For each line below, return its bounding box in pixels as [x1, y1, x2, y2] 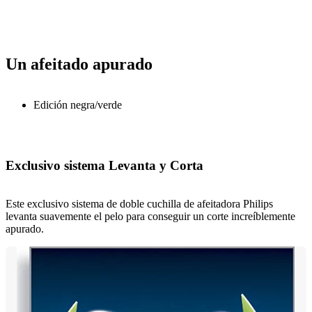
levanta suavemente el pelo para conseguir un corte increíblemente [6, 210, 295, 222]
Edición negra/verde [33, 99, 122, 111]
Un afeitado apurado [6, 55, 153, 74]
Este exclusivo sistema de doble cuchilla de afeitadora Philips [6, 197, 273, 210]
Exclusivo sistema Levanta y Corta [6, 158, 203, 173]
